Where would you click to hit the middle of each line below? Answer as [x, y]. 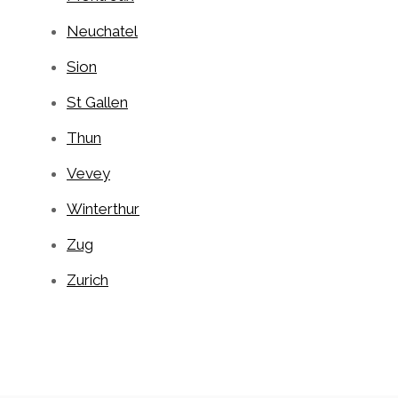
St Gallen [97, 102]
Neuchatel [102, 31]
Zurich [88, 279]
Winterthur [103, 208]
